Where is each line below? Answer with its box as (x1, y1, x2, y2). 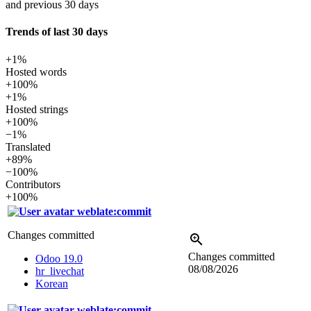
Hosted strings (6, 103, 68, 115)
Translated (6, 140, 51, 153)
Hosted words (6, 65, 67, 78)
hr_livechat (35, 264, 84, 277)
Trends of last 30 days (6, 26, 108, 38)
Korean (35, 277, 68, 289)
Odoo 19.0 (35, 252, 83, 264)
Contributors (6, 178, 60, 190)
